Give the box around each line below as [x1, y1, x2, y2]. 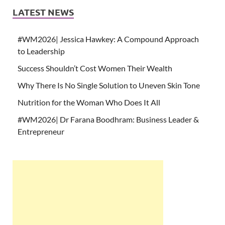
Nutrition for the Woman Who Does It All [18, 97, 160, 107]
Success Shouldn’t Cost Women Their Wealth [18, 63, 172, 73]
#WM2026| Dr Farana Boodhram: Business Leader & [18, 115, 199, 125]
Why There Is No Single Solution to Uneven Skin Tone [18, 80, 200, 90]
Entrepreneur [18, 127, 64, 137]
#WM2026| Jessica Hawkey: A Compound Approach [18, 34, 199, 44]
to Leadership [18, 46, 65, 56]
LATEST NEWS [13, 6, 74, 18]
